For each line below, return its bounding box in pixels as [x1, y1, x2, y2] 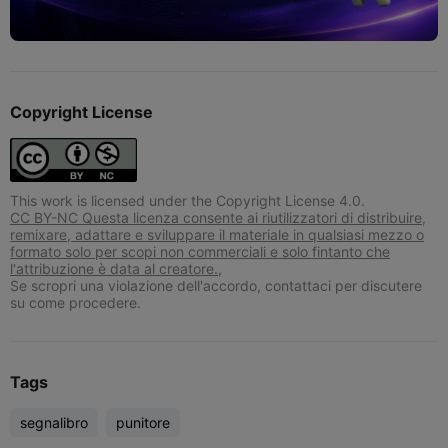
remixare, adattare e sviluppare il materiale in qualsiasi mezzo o [10, 226, 424, 244]
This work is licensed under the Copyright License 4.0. [10, 192, 365, 210]
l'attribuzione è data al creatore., [10, 260, 222, 278]
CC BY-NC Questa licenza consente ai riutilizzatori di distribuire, [10, 209, 426, 227]
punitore [116, 414, 170, 432]
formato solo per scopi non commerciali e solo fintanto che [10, 243, 390, 261]
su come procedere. [10, 294, 141, 312]
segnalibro [20, 414, 88, 432]
